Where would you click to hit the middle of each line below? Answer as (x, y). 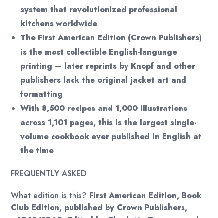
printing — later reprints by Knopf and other (108, 66)
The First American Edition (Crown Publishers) (111, 38)
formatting (42, 94)
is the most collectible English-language (99, 52)
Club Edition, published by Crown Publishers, (99, 208)
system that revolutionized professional (99, 10)
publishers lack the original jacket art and (104, 80)
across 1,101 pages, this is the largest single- (109, 123)
